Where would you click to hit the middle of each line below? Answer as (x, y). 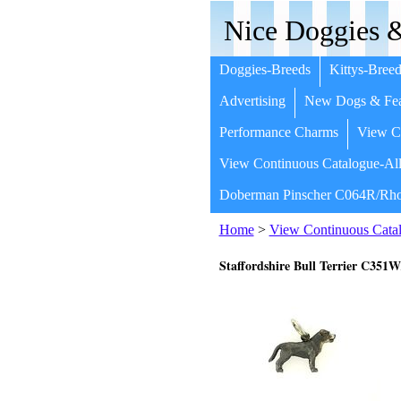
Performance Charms (278, 132)
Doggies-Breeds (264, 69)
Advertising (252, 101)
